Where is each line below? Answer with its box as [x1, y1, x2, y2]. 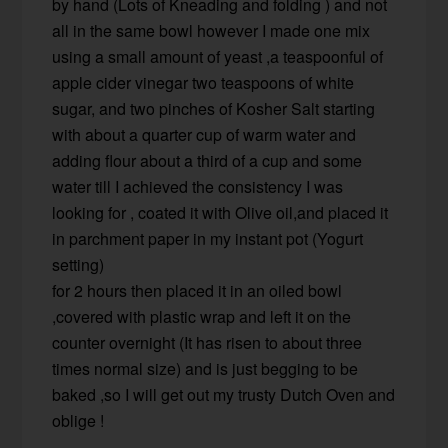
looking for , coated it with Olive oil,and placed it [52, 201, 389, 225]
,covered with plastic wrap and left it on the [52, 305, 352, 329]
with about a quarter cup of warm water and [52, 123, 357, 147]
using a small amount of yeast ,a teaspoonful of [52, 45, 384, 69]
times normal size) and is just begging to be [52, 357, 359, 381]
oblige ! [52, 409, 105, 433]
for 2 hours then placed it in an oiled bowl [52, 279, 343, 303]
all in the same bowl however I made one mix [52, 19, 371, 43]
